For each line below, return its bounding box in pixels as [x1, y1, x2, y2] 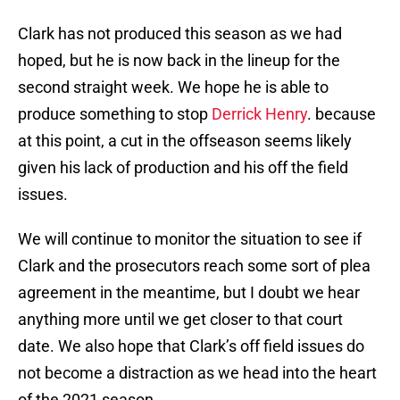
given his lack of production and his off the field [18, 158, 348, 178]
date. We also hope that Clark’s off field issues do [18, 337, 364, 356]
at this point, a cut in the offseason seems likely [18, 131, 352, 151]
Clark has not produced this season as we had [18, 24, 342, 44]
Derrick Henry [212, 104, 307, 124]
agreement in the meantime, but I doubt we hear [18, 283, 360, 303]
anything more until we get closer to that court [18, 310, 343, 329]
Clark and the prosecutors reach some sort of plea [18, 256, 371, 276]
